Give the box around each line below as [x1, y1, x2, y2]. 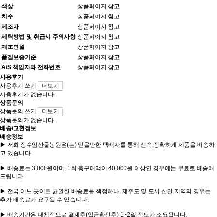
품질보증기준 [1, 54, 36, 61]
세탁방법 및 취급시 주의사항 [1, 33, 76, 40]
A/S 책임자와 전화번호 [1, 64, 61, 71]
